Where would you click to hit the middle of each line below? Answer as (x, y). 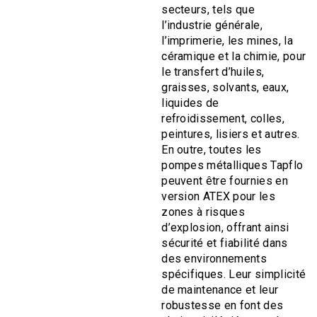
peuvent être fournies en (225, 181)
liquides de (190, 103)
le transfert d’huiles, (213, 72)
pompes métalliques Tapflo (232, 166)
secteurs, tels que (208, 10)
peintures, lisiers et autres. (231, 134)
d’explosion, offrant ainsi (225, 228)
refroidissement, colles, (223, 119)
